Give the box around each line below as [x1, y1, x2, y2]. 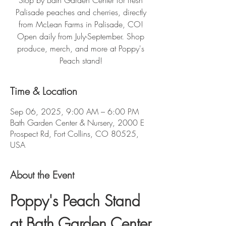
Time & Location [10, 84, 77, 98]
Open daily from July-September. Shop [17, 31, 144, 42]
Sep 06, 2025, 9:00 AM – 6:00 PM [10, 106, 139, 117]
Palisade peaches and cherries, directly [15, 7, 146, 18]
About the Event [10, 168, 74, 182]
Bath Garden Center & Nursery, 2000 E [10, 117, 144, 128]
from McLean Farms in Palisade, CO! [18, 19, 143, 30]
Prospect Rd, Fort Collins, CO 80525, [10, 128, 139, 139]
